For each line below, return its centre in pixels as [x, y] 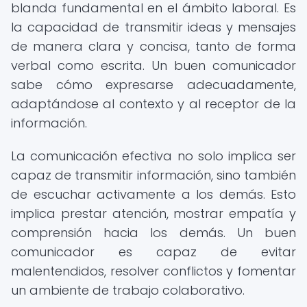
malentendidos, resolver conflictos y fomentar [153, 271]
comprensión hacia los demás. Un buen [153, 233]
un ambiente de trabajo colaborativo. [128, 290]
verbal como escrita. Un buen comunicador [153, 65]
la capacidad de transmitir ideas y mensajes [153, 27]
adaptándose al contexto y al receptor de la [153, 104]
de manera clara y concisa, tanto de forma [153, 46]
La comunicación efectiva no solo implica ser [153, 156]
